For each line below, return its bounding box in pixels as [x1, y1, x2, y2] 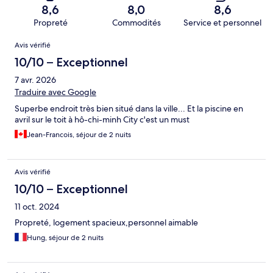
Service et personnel [183, 16, 262, 28]
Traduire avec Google [15, 86, 96, 97]
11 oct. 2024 [15, 200, 59, 212]
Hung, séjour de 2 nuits [27, 232, 104, 243]
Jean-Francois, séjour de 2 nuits [27, 129, 131, 140]
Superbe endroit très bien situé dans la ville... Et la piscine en [15, 102, 243, 114]
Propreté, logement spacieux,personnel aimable [15, 216, 198, 228]
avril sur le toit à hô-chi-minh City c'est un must [15, 113, 190, 125]
